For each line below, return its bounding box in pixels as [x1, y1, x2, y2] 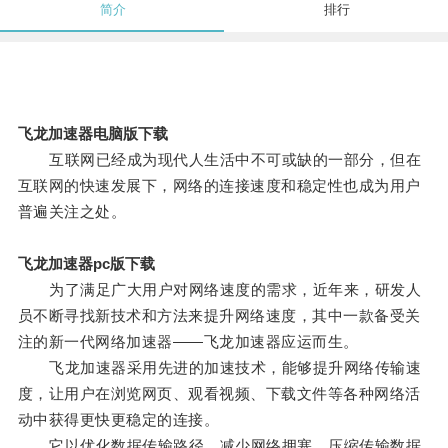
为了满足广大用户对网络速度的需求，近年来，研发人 [17, 281, 422, 299]
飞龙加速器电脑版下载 [17, 125, 168, 143]
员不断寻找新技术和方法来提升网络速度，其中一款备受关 [17, 307, 421, 325]
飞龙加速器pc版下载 [17, 255, 155, 273]
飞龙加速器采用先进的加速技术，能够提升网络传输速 [17, 359, 422, 377]
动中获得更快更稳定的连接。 [17, 411, 220, 429]
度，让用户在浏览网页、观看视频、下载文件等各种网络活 [17, 385, 421, 403]
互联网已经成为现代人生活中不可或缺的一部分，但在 [17, 151, 422, 169]
